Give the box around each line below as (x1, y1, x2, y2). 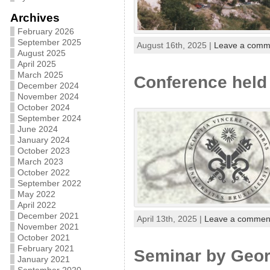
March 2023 (17, 157, 63, 166)
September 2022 (17, 178, 81, 188)
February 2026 (17, 27, 74, 36)
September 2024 (17, 113, 81, 123)
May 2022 (17, 189, 55, 199)
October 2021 (17, 233, 70, 242)
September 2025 (17, 37, 81, 47)
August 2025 (17, 48, 66, 58)
